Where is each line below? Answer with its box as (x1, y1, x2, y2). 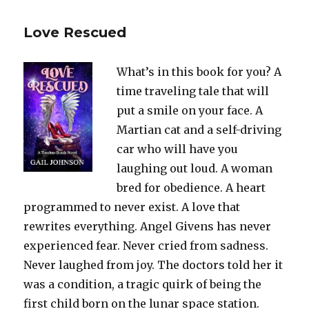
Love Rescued (23, 23, 127, 41)
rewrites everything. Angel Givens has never (23, 219, 272, 233)
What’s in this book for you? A (116, 64, 281, 79)
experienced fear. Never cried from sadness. (23, 238, 269, 252)
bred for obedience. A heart (116, 180, 266, 195)
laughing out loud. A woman (116, 161, 272, 175)
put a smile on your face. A (116, 103, 263, 117)
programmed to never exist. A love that (23, 199, 241, 214)
